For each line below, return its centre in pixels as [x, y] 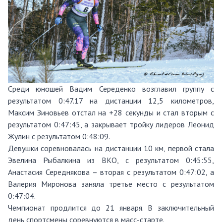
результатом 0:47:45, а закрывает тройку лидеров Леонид [111, 124]
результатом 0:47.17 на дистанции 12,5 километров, [111, 100]
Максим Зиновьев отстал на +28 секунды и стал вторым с [111, 112]
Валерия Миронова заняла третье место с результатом [111, 184]
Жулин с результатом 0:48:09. [59, 136]
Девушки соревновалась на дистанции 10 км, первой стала [111, 148]
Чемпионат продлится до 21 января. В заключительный [111, 207]
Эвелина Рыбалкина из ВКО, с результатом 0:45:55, [111, 160]
